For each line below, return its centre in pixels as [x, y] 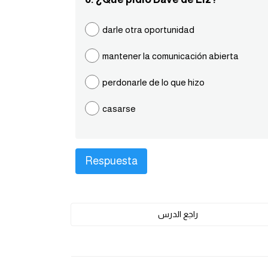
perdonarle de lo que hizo [153, 82]
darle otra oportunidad [148, 30]
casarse [119, 109]
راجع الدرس [178, 214]
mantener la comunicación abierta [170, 56]
